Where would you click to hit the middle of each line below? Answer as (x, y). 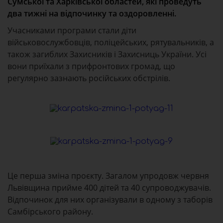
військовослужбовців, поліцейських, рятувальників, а (111, 42)
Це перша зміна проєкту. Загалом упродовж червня (108, 175)
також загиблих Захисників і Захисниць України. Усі (107, 54)
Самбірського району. (50, 211)
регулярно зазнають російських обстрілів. (89, 78)
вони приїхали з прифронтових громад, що (91, 66)
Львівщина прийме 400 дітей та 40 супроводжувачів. (109, 187)
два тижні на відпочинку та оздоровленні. (92, 13)
